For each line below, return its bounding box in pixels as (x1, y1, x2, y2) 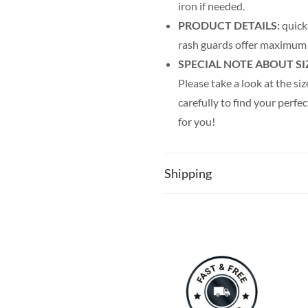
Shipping (164, 166, 212, 181)
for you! (178, 115, 215, 129)
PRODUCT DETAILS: (178, 19, 280, 32)
